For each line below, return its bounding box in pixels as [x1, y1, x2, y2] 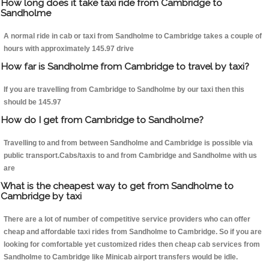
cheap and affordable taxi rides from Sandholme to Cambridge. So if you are [4, 228, 262, 237]
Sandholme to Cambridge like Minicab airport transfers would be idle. [4, 253, 238, 262]
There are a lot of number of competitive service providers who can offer [4, 215, 250, 224]
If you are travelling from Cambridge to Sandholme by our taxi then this [4, 85, 244, 94]
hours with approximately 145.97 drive [4, 44, 134, 53]
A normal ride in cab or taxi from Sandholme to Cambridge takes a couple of [4, 32, 262, 41]
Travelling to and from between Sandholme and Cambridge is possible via [4, 139, 253, 148]
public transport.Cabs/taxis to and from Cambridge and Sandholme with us [4, 151, 257, 160]
